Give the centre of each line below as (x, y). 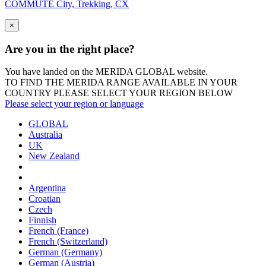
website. (191, 72)
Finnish (42, 220)
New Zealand (54, 156)
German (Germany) (65, 252)
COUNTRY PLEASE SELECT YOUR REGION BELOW (119, 93)
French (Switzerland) (68, 242)
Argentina (47, 188)
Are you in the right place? (70, 49)
